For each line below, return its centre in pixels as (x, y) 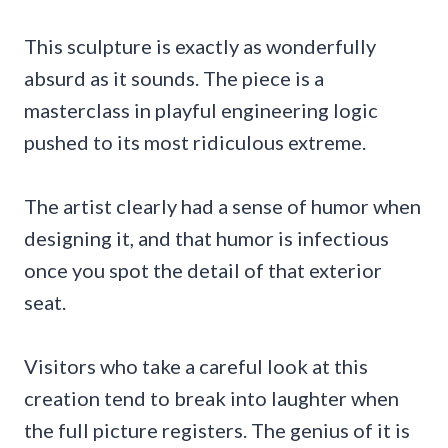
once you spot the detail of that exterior (203, 270)
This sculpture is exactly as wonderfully (200, 46)
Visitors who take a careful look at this (196, 366)
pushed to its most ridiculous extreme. (195, 142)
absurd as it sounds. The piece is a (174, 78)
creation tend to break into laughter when (211, 398)
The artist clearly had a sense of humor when (222, 206)
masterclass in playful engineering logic (201, 110)
